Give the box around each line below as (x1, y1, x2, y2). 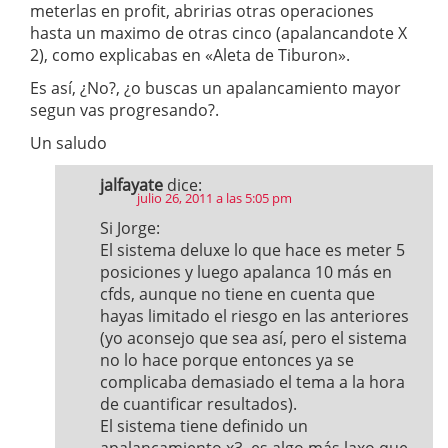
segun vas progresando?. (30, 99, 219, 121)
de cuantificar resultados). (100, 393, 297, 415)
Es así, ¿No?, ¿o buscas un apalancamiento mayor (30, 77, 401, 99)
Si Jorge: (100, 217, 160, 239)
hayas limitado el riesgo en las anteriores (100, 305, 409, 327)
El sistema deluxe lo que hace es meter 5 (100, 239, 405, 261)
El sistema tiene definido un (100, 415, 308, 437)
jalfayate (100, 174, 163, 196)
